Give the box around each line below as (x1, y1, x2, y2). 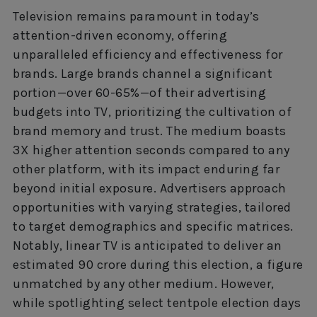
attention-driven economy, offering (13, 28, 227, 44)
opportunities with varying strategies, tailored (13, 200, 292, 216)
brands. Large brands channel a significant (13, 66, 272, 82)
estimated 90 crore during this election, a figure (13, 257, 304, 273)
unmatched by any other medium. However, (13, 276, 275, 292)
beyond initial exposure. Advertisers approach (13, 180, 287, 197)
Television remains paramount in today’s (13, 8, 260, 25)
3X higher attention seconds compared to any (13, 142, 290, 158)
